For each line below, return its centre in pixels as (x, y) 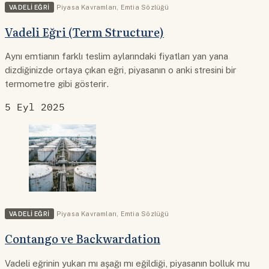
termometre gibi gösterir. (57, 84)
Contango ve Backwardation (83, 238)
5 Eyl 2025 (35, 107)
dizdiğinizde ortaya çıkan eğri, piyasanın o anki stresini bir (120, 70)
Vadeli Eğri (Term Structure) (84, 32)
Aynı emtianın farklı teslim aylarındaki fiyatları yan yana (116, 56)
